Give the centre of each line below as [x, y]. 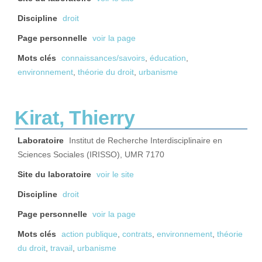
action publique [89, 234]
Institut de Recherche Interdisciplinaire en [146, 141]
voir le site [115, 175]
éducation [168, 58]
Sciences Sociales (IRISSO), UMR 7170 [91, 155]
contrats [137, 234]
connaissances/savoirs [103, 58]
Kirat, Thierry [75, 118]
